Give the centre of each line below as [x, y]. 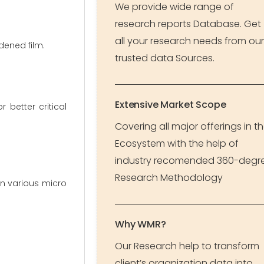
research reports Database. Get [188, 24]
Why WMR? [141, 224]
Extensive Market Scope [171, 105]
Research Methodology [169, 178]
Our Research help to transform [187, 246]
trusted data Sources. [165, 58]
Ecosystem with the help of [177, 143]
